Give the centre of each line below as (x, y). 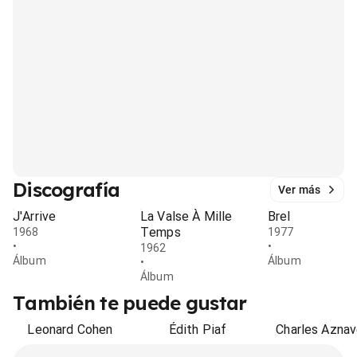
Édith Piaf (198, 330)
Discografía (67, 190)
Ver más (299, 190)
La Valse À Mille (186, 216)
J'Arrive (35, 216)
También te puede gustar (130, 303)
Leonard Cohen (70, 330)
